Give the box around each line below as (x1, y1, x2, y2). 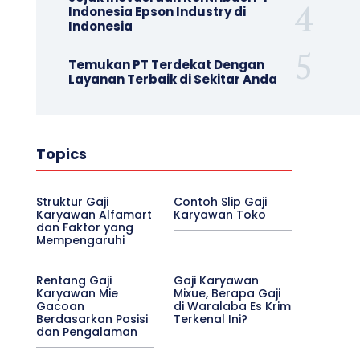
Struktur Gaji (35, 193, 108, 210)
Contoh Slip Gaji (174, 193, 268, 210)
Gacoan (35, 297, 84, 314)
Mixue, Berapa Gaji (174, 284, 281, 301)
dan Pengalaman (35, 323, 137, 340)
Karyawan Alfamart (35, 206, 152, 223)
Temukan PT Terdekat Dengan (67, 55, 264, 73)
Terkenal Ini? (174, 310, 248, 327)
